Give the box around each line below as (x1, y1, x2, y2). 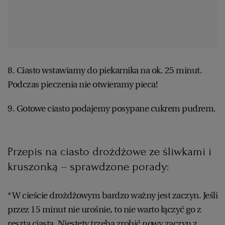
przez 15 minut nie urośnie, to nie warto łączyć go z (8, 203, 201, 215)
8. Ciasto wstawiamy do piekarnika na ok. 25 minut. (8, 64, 202, 76)
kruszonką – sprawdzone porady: (8, 159, 172, 173)
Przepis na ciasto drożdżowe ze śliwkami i (8, 144, 211, 158)
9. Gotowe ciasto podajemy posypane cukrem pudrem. (8, 102, 217, 114)
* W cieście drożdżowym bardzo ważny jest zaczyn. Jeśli (8, 189, 217, 201)
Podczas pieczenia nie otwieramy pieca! (8, 78, 157, 90)
